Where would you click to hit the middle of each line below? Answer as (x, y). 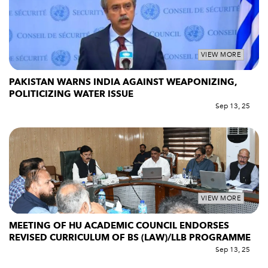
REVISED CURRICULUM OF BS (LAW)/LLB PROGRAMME (130, 238)
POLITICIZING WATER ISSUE (71, 94)
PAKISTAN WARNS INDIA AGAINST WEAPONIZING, (123, 82)
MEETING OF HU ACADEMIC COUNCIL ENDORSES (119, 226)
